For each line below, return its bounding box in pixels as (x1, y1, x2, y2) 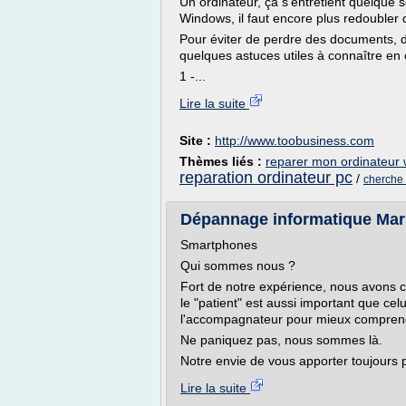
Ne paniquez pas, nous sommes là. (180, 333, 382, 347)
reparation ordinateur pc (179, 169, 353, 187)
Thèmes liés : (179, 154, 266, 169)
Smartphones (180, 237, 257, 252)
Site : (179, 133, 215, 148)
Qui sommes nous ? (180, 258, 295, 273)
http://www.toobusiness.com (215, 133, 374, 148)
